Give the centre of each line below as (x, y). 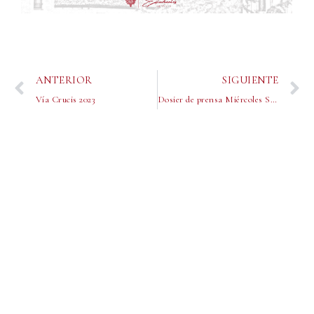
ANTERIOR (64, 80)
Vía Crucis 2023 (65, 99)
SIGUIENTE (251, 80)
